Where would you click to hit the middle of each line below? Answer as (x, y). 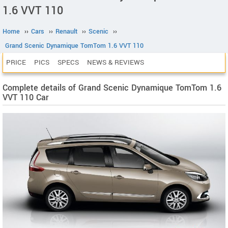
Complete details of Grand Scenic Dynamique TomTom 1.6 (112, 88)
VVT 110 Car (26, 97)
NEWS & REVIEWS (116, 62)
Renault (66, 32)
